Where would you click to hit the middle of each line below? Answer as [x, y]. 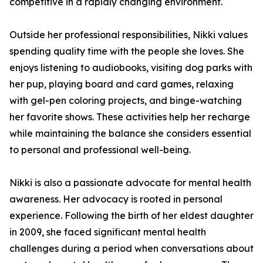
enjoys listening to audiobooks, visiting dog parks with [131, 68]
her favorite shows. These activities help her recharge [130, 117]
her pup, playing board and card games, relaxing [122, 84]
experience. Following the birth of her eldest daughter [131, 215]
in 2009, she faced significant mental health [108, 232]
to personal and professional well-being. [100, 150]
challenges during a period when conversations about [131, 248]
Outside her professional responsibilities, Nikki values [129, 35]
